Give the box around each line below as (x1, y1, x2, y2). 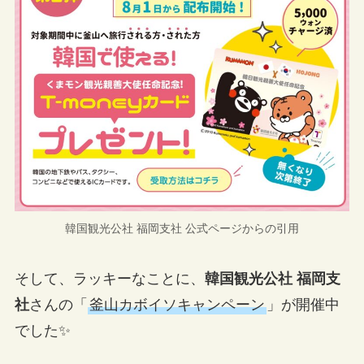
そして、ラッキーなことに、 (14, 270, 205, 287)
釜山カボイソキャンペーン (89, 296, 265, 313)
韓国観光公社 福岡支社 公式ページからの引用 (65, 221, 299, 235)
